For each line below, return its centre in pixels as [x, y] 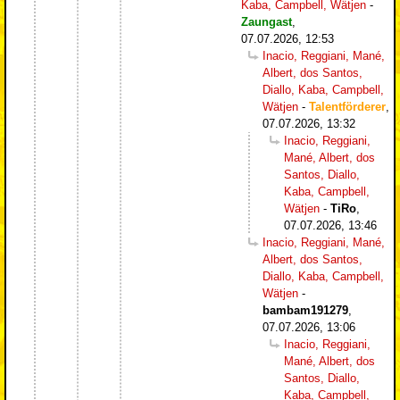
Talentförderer [347, 106]
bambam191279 [305, 310]
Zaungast [267, 21]
